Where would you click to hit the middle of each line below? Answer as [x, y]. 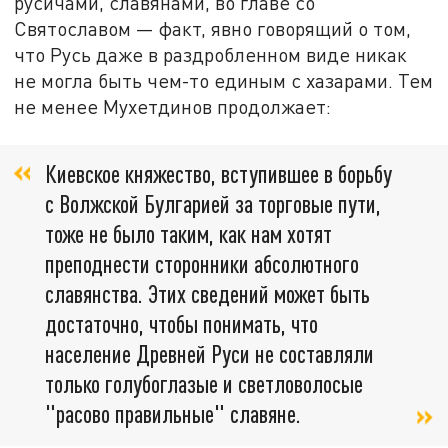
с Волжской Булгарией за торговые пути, [213, 204]
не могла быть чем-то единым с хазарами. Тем [224, 80]
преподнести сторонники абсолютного [202, 264]
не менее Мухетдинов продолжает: [173, 106]
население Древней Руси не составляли [209, 354]
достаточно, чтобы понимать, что [181, 324]
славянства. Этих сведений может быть [207, 294]
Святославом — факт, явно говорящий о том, [213, 28]
